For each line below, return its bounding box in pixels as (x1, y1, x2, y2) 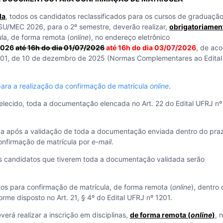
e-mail (92, 137, 111, 146)
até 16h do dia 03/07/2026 (106, 43, 196, 52)
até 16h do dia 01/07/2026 (15, 43, 105, 52)
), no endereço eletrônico (89, 33, 170, 41)
